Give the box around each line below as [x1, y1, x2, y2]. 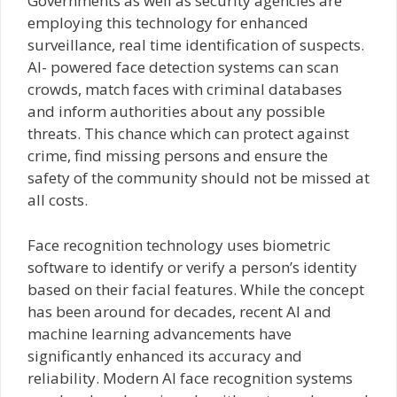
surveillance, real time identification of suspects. [27, 35, 364, 55]
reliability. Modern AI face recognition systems [27, 367, 353, 388]
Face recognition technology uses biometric [27, 234, 331, 255]
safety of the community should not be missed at [27, 167, 370, 188]
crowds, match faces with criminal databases [27, 79, 342, 99]
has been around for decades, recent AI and [27, 300, 331, 322]
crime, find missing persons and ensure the [27, 145, 328, 166]
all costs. [27, 190, 88, 210]
